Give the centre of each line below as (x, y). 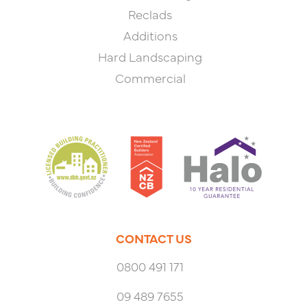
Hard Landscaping (150, 56)
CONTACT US (153, 238)
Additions (150, 35)
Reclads (150, 14)
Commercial (150, 77)
